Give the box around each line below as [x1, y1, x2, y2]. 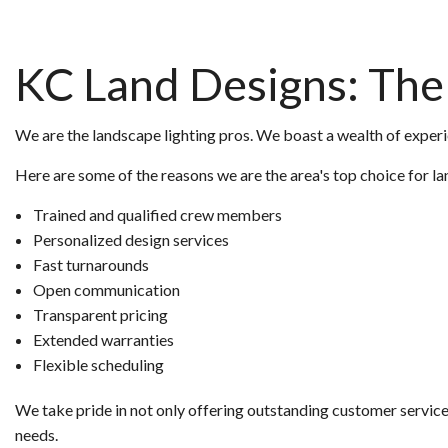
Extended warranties [32, 329, 174, 349]
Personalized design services [32, 229, 229, 249]
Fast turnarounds [32, 254, 149, 274]
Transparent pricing [32, 304, 168, 324]
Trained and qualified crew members [32, 204, 282, 224]
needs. [15, 424, 58, 444]
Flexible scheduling [32, 354, 164, 374]
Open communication [32, 279, 180, 299]
